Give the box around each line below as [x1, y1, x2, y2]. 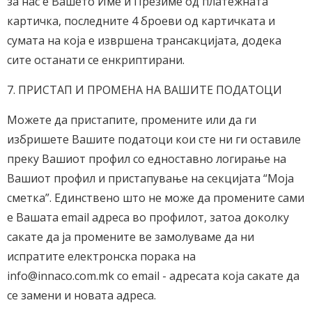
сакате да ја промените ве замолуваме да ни [7, 229, 254, 244]
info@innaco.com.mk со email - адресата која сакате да [7, 268, 299, 283]
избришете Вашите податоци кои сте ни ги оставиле [7, 132, 301, 147]
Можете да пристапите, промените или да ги [7, 112, 256, 127]
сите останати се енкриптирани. [7, 52, 185, 68]
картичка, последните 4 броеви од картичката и [7, 13, 275, 29]
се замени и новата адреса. [7, 288, 156, 303]
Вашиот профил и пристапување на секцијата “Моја [7, 171, 294, 186]
